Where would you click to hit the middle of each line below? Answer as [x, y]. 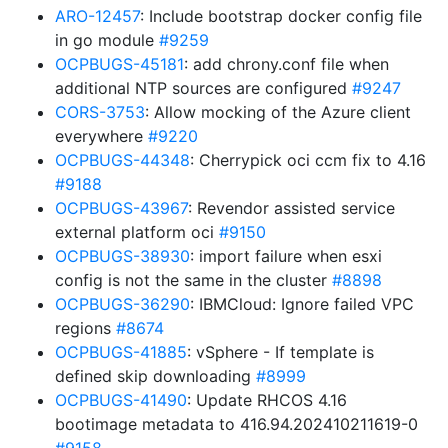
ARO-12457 [97, 16]
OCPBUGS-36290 [122, 304]
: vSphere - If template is [280, 352]
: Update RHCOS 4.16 [267, 400]
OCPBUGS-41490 [121, 400]
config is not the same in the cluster [193, 280]
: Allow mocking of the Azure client [278, 112]
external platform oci [137, 232]
